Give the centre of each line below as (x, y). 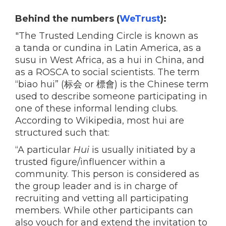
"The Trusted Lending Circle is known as (107, 36)
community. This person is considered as (107, 174)
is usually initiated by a (143, 150)
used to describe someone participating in (111, 96)
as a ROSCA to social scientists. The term (107, 72)
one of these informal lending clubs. (96, 108)
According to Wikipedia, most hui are (100, 120)
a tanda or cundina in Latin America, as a (108, 48)
